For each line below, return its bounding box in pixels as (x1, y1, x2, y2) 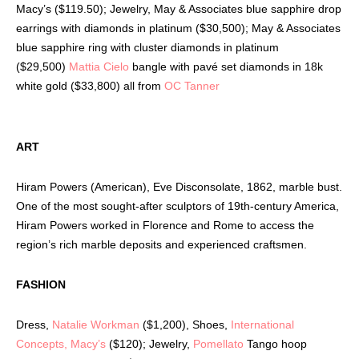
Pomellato (193, 337, 244, 350)
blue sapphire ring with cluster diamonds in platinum (16, 40, 279, 54)
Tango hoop (244, 337, 307, 350)
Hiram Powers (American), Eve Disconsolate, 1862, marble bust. (16, 179, 342, 193)
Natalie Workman (52, 317, 139, 331)
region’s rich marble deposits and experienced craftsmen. (16, 237, 307, 251)
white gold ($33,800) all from (16, 79, 164, 92)
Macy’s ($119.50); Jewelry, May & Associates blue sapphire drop (16, 2, 341, 15)
